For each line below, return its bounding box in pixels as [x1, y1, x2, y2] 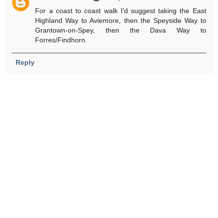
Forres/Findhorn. [35, 36, 88, 44]
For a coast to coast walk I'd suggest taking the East [35, 7, 206, 15]
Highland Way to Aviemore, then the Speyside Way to [35, 17, 206, 25]
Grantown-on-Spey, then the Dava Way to [35, 26, 206, 35]
